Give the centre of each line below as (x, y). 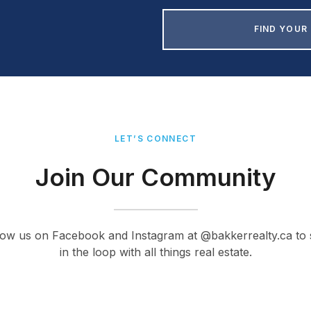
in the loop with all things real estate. (155, 252)
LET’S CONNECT (155, 138)
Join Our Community (155, 177)
